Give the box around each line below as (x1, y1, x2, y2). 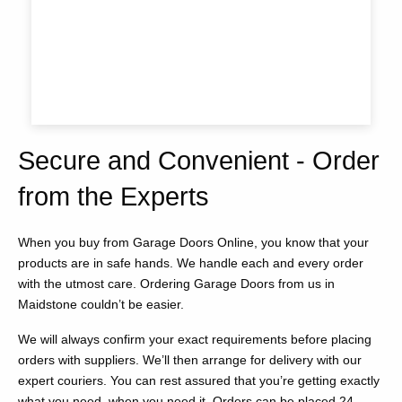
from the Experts (18, 182, 209, 212)
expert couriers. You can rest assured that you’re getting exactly (18, 373, 380, 389)
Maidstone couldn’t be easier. (18, 297, 184, 312)
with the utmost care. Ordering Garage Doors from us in (18, 276, 335, 292)
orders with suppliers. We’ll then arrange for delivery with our (18, 353, 362, 368)
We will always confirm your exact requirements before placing (18, 332, 371, 347)
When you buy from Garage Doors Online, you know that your (18, 235, 369, 250)
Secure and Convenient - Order (18, 146, 380, 176)
